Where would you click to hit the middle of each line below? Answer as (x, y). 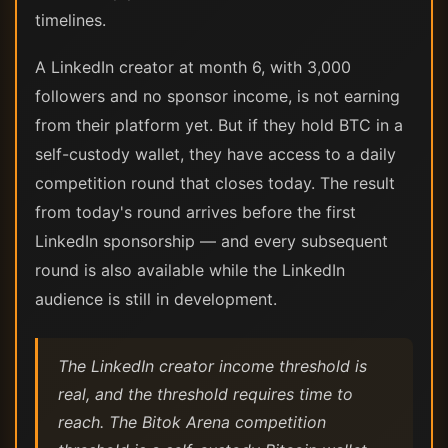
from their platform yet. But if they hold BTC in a (219, 125)
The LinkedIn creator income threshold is (212, 366)
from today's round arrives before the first (195, 212)
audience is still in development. (156, 299)
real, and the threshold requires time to (205, 394)
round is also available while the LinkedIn (190, 270)
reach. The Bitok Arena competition (192, 422)
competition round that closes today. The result (215, 183)
